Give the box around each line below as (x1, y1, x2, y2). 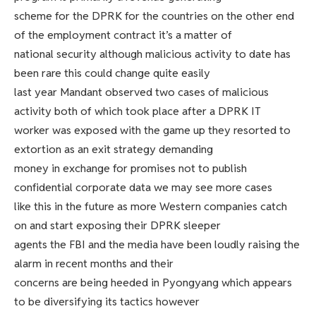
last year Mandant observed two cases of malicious (14, 85, 269, 100)
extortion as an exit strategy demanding (14, 142, 216, 157)
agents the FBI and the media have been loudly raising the (14, 237, 300, 253)
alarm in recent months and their (14, 256, 176, 272)
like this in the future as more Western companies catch (14, 199, 287, 214)
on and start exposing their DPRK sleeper (14, 218, 224, 233)
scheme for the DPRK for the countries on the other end (14, 8, 294, 24)
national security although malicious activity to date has (14, 47, 291, 62)
